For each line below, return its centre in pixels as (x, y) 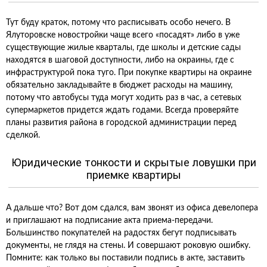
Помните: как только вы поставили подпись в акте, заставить (125, 258)
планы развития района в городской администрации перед (121, 123)
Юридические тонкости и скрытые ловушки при (133, 162)
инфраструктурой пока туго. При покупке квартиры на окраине (129, 73)
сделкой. (23, 135)
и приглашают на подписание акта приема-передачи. (109, 221)
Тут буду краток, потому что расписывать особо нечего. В (118, 23)
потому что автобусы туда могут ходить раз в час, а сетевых (124, 98)
